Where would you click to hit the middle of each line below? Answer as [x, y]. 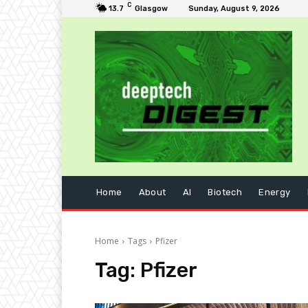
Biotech [225, 192]
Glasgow [151, 9]
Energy [275, 192]
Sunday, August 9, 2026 [234, 9]
